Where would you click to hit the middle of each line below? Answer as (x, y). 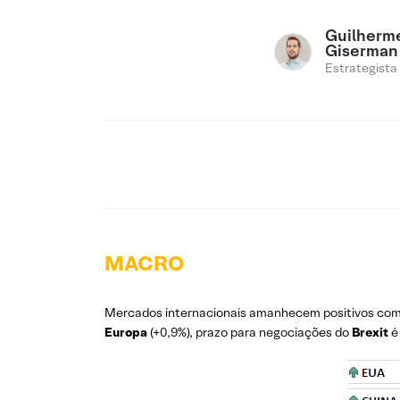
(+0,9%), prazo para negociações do (250, 332)
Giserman (362, 50)
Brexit (370, 332)
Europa (126, 332)
